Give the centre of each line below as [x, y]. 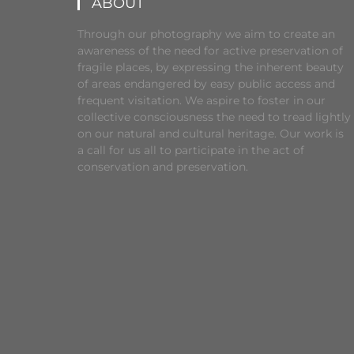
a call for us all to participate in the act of [191, 150]
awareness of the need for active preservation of [210, 51]
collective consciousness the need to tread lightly [214, 117]
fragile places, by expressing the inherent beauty [211, 67]
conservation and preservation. [163, 167]
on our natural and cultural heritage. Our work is [211, 134]
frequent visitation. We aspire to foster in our [201, 100]
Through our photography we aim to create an [206, 34]
